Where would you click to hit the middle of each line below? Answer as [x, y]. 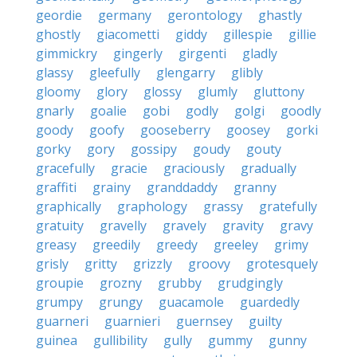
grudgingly [250, 283]
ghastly [280, 15]
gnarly [55, 111]
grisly [52, 264]
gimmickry [67, 53]
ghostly [58, 34]
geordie [59, 15]
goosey [248, 130]
